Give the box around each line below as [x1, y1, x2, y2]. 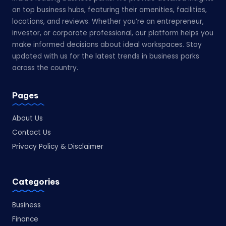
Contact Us [12, 128, 51, 138]
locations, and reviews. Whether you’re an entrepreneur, [12, 16, 204, 26]
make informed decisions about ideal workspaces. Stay [12, 39, 202, 49]
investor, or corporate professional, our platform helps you [12, 28, 213, 38]
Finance [12, 214, 38, 224]
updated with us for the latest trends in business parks [12, 51, 199, 61]
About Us [12, 114, 43, 124]
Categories [12, 177, 60, 187]
